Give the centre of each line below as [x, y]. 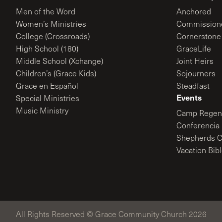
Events [189, 97]
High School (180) [47, 48]
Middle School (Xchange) [59, 61]
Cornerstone [199, 36]
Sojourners [196, 73]
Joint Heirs [195, 61]
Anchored [194, 11]
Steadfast [193, 85]
